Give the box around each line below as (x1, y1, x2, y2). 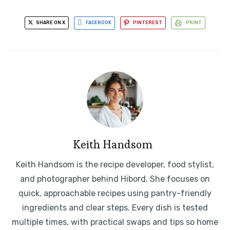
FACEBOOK (86, 20, 111, 26)
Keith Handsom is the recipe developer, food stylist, (16, 159, 214, 169)
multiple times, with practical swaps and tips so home (12, 217, 218, 227)
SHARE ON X (35, 20, 65, 26)
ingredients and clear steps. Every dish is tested (22, 202, 208, 213)
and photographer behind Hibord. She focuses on (20, 174, 210, 184)
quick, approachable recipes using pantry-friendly (18, 188, 212, 198)
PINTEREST (133, 20, 162, 26)
